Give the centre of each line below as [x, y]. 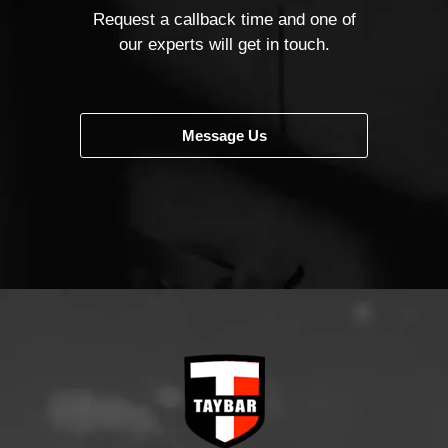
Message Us [224, 135]
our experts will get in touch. [224, 44]
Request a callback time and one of [224, 19]
